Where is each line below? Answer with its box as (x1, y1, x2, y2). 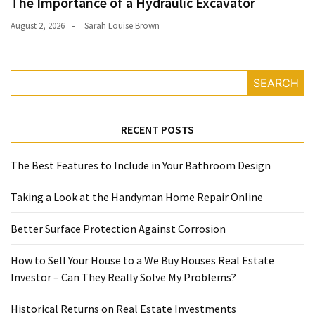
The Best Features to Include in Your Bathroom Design (11, 158, 271, 173)
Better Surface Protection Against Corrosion (11, 221, 226, 236)
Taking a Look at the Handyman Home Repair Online (11, 190, 263, 205)
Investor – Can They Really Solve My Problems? (11, 270, 236, 285)
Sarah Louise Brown (84, 20, 160, 32)
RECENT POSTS (121, 122, 194, 137)
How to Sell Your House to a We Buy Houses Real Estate (11, 253, 274, 268)
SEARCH (252, 76, 299, 91)
